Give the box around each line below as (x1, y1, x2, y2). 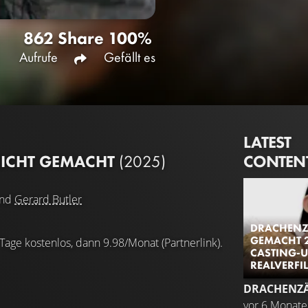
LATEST (243, 131, 291, 153)
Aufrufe (19, 47, 58, 66)
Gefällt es (104, 47, 155, 66)
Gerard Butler (14, 192, 82, 208)
